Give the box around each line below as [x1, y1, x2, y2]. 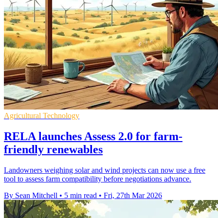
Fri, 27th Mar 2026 [104, 191, 162, 200]
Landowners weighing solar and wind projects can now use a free [4, 165, 205, 174]
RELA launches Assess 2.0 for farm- [4, 130, 182, 143]
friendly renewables [4, 143, 103, 156]
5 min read [64, 191, 97, 200]
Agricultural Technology [4, 111, 79, 120]
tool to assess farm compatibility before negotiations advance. [4, 174, 191, 183]
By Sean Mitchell [4, 191, 57, 200]
